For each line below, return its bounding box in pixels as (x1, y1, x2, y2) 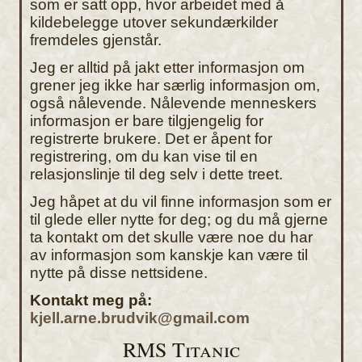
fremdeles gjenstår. (30, 31, 162, 48)
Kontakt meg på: (30, 291, 152, 309)
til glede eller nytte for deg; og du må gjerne (30, 210, 328, 228)
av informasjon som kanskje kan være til (30, 246, 308, 263)
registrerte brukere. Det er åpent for (30, 129, 272, 147)
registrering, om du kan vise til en (30, 147, 258, 165)
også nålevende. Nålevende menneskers (30, 94, 317, 112)
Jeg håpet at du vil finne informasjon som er (30, 192, 331, 210)
